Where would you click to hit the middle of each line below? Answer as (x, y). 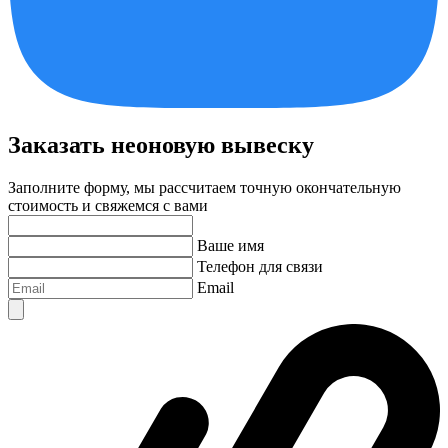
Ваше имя (230, 245)
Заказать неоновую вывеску (161, 144)
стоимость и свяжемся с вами (108, 205)
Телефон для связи (260, 266)
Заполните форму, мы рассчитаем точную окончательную (204, 187)
